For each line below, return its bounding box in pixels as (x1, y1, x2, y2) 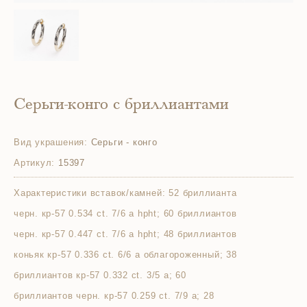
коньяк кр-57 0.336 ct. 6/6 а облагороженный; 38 (14, 249, 237, 260)
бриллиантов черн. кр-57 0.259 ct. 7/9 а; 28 (14, 291, 214, 301)
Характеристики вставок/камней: (14, 188, 166, 198)
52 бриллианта (169, 188, 237, 198)
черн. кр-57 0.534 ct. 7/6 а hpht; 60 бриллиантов (14, 208, 237, 219)
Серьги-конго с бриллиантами (14, 97, 229, 114)
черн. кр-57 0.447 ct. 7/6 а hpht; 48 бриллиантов (14, 229, 237, 239)
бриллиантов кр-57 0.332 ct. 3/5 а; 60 (14, 270, 186, 280)
